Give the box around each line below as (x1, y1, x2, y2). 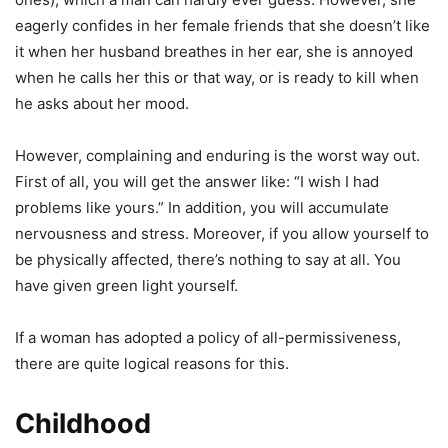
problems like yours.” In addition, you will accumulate (15, 198, 389, 218)
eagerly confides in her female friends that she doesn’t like (15, 16, 430, 36)
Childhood (15, 407, 151, 441)
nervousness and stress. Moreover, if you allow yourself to (15, 224, 429, 244)
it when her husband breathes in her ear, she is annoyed (15, 42, 413, 62)
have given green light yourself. (15, 276, 238, 296)
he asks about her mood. (15, 94, 189, 114)
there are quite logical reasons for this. (15, 354, 289, 374)
